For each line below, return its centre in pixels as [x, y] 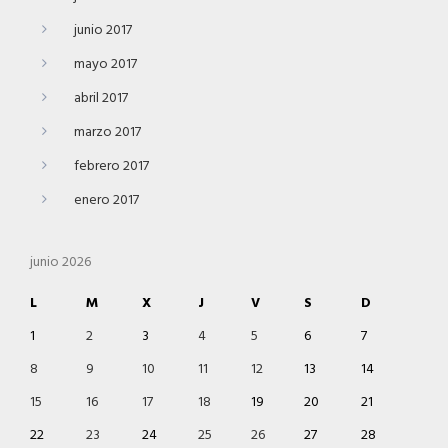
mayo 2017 [105, 64]
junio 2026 [60, 262]
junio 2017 [103, 30]
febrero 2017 [111, 166]
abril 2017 [101, 98]
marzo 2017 [107, 132]
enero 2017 [106, 200]
